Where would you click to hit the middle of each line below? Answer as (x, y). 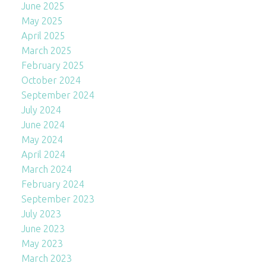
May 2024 (42, 139)
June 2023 (43, 228)
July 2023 (41, 213)
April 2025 (43, 35)
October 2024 (51, 80)
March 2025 (46, 50)
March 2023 (46, 258)
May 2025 (42, 20)
